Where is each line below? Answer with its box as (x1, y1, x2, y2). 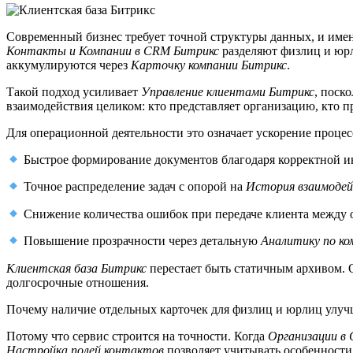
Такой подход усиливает (6, 84, 141, 98)
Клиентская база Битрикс (6, 261, 147, 275)
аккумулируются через (6, 58, 131, 72)
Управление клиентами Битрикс (141, 84, 314, 98)
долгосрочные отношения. (6, 275, 149, 289)
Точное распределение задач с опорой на (20, 180, 247, 194)
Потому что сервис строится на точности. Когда (6, 329, 268, 343)
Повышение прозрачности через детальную (20, 234, 262, 248)
